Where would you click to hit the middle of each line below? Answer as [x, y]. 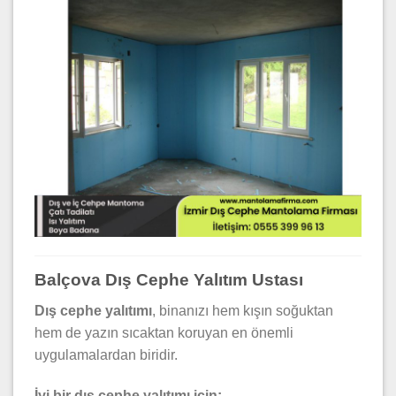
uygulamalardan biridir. [106, 354]
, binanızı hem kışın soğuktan [243, 310]
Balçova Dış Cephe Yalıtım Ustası [169, 280]
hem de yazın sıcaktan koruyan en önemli [164, 332]
